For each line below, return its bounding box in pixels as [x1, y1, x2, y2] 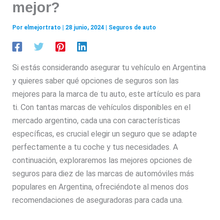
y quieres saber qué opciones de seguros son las [12, 76, 179, 85]
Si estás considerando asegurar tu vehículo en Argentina [12, 62, 206, 72]
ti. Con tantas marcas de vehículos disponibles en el [12, 102, 191, 112]
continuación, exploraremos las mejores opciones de [12, 155, 192, 165]
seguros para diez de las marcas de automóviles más [12, 168, 194, 178]
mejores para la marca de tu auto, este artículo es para [12, 89, 201, 99]
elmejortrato [24, 24, 63, 31]
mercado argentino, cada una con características [12, 115, 181, 125]
